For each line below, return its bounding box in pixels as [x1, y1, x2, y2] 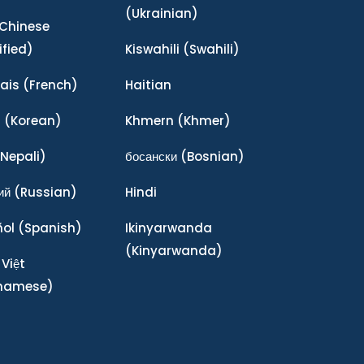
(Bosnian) [176, 148, 245, 166]
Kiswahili [124, 41, 180, 58]
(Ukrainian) [124, 5, 198, 23]
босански [124, 148, 177, 166]
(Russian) [11, 184, 77, 201]
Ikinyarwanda [124, 219, 212, 237]
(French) [19, 76, 78, 94]
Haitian [124, 76, 171, 94]
